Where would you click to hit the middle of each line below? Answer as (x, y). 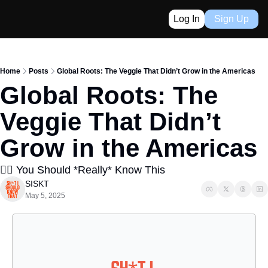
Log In (187, 19)
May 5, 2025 (45, 196)
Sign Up (232, 19)
